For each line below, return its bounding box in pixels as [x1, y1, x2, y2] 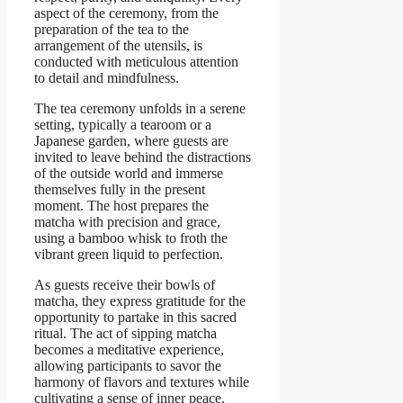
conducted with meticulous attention [34, 54, 238, 70]
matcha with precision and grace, [34, 214, 220, 230]
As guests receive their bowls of [34, 277, 215, 293]
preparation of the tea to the [34, 22, 189, 38]
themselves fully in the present [34, 182, 205, 198]
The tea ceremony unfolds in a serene [34, 101, 246, 117]
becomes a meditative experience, [34, 342, 224, 358]
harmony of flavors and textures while [34, 374, 249, 390]
